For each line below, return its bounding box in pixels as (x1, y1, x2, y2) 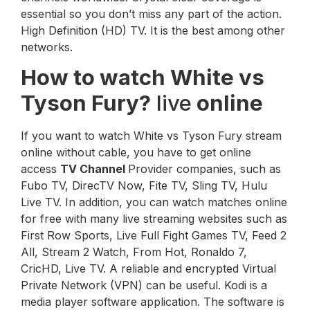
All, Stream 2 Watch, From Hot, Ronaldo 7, (21, 245, 247, 259)
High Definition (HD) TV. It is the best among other (21, 23, 285, 37)
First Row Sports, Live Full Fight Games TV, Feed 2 (21, 228, 286, 243)
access (21, 162, 60, 176)
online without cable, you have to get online (21, 145, 251, 160)
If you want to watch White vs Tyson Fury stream (21, 129, 282, 143)
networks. (21, 39, 73, 54)
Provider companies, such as (128, 162, 281, 176)
